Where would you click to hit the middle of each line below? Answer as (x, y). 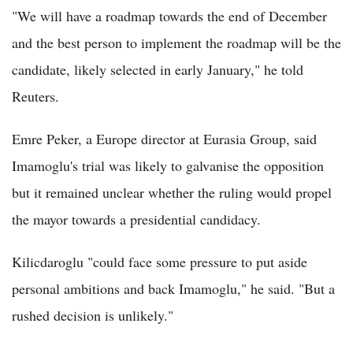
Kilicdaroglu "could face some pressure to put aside (160, 261)
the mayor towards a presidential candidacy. (136, 219)
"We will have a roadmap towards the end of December (169, 15)
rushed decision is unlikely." (93, 315)
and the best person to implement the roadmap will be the (176, 42)
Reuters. (35, 96)
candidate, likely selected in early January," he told (158, 69)
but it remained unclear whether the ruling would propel (172, 192)
